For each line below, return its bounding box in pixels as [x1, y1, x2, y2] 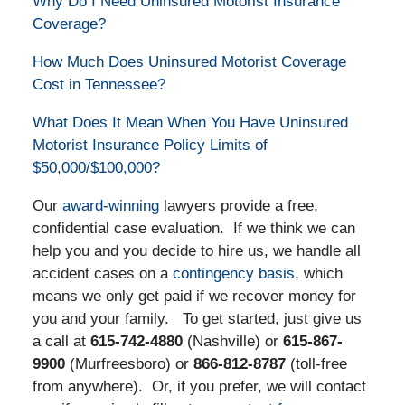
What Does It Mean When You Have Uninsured [32, 113, 348, 131]
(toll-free [285, 354, 347, 372]
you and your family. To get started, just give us [32, 309, 362, 327]
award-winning [61, 196, 159, 214]
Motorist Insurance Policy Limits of [32, 136, 268, 154]
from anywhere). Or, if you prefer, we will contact [32, 377, 366, 395]
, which [294, 264, 343, 282]
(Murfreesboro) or [64, 354, 193, 372]
